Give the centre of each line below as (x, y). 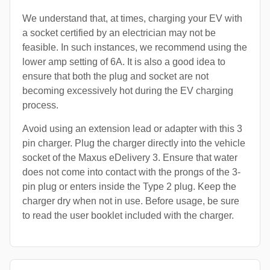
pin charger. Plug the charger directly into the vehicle (134, 143)
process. (40, 105)
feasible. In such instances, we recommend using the (135, 48)
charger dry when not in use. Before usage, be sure (131, 201)
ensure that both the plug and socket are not (115, 77)
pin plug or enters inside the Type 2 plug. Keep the (129, 187)
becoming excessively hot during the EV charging (128, 91)
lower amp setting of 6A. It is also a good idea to (124, 62)
